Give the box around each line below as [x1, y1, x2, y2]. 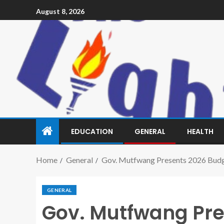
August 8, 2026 [36, 6, 84, 15]
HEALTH [187, 126, 213, 136]
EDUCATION [71, 126, 113, 136]
